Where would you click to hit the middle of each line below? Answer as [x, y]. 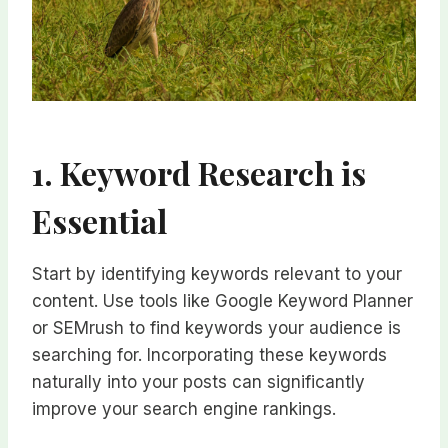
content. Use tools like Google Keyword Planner [222, 301]
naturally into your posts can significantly [198, 382]
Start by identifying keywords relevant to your [217, 274]
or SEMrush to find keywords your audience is [216, 328]
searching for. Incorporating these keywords [209, 355]
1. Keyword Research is [199, 173]
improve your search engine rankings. [184, 409]
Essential [99, 221]
